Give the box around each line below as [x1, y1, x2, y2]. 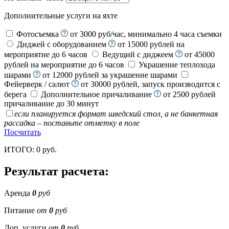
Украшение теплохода [136, 60, 215, 69]
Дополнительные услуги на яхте [4, 11, 118, 20]
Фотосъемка [14, 29, 61, 38]
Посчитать [4, 127, 41, 136]
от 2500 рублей [163, 89, 216, 99]
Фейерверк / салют [4, 79, 72, 88]
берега [4, 89, 27, 99]
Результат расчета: [4, 164, 109, 178]
